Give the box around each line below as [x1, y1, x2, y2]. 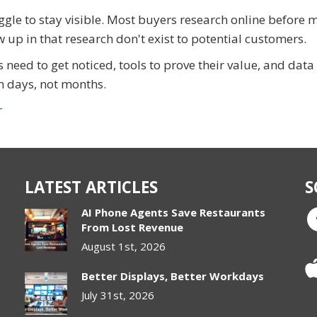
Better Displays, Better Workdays [81, 268, 265, 283]
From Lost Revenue [81, 219, 184, 234]
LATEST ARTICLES [25, 175, 158, 198]
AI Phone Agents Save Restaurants [81, 204, 266, 219]
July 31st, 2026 [81, 287, 155, 302]
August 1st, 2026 [81, 238, 166, 253]
